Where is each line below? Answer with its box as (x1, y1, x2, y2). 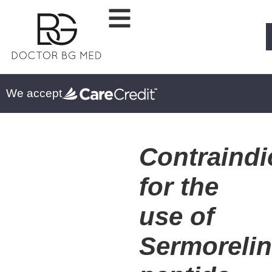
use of (138, 202, 214, 231)
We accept (6, 87, 62, 100)
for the (138, 172, 219, 201)
